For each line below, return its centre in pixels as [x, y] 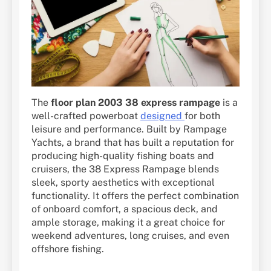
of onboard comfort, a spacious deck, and [125, 209]
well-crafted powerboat [86, 116]
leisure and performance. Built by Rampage [129, 129]
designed [162, 116]
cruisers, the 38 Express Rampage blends [125, 169]
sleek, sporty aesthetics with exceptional [123, 182]
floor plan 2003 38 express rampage [135, 102]
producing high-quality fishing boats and [123, 155]
